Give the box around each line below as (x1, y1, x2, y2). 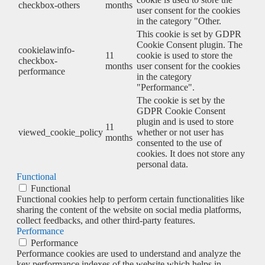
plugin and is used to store (137, 116, 234, 127)
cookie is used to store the (137, 50, 232, 60)
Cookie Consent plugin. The (137, 39, 243, 50)
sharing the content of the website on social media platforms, (17, 204, 241, 215)
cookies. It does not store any (137, 148, 245, 159)
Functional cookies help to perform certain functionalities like (17, 193, 244, 204)
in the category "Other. (137, 15, 221, 26)
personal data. (137, 159, 188, 169)
